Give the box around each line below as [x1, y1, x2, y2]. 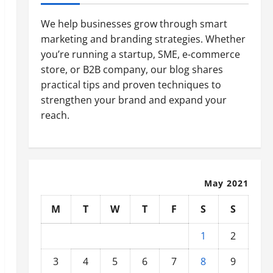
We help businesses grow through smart [40, 17, 227, 30]
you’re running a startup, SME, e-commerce [40, 48, 240, 61]
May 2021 [204, 177, 249, 189]
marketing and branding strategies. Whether [40, 32, 246, 46]
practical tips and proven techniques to [40, 78, 221, 91]
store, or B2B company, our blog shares [40, 63, 223, 76]
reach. [40, 108, 69, 122]
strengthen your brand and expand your [40, 93, 227, 107]
